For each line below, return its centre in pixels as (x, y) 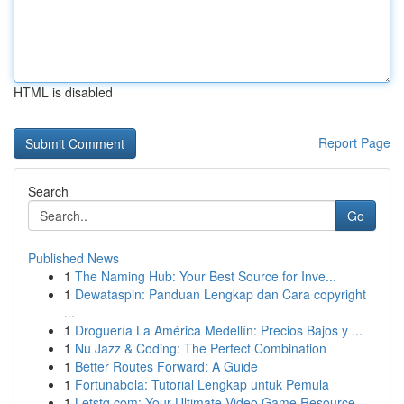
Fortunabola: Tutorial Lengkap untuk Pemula (202, 384)
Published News (73, 258)
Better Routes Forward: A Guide (166, 366)
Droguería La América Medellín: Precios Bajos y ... (219, 330)
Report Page (354, 142)
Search (48, 191)
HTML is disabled (63, 92)
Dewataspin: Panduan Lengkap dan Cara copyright (220, 294)
